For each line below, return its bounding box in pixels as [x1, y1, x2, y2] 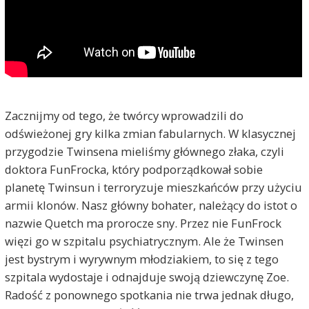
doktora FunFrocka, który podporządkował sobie [4, 161, 263, 177]
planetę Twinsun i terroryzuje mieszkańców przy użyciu [4, 179, 302, 195]
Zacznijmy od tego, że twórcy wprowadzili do [4, 107, 243, 123]
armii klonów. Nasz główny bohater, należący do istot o [4, 197, 297, 213]
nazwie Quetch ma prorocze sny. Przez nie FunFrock [4, 215, 281, 231]
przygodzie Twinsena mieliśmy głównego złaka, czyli [4, 143, 284, 159]
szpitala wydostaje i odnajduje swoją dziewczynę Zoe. [4, 268, 289, 285]
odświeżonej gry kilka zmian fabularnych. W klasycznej [4, 125, 296, 141]
